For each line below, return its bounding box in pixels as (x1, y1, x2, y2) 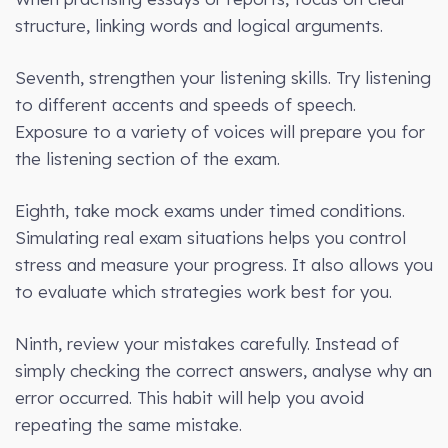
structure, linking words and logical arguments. (15, 14, 383, 36)
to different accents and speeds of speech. (15, 93, 356, 115)
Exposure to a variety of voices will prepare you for (15, 120, 425, 142)
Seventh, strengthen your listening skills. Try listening (15, 66, 431, 88)
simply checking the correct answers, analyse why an (15, 359, 432, 381)
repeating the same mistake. (15, 413, 242, 435)
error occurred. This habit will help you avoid (15, 386, 364, 408)
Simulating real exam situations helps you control (15, 226, 406, 248)
